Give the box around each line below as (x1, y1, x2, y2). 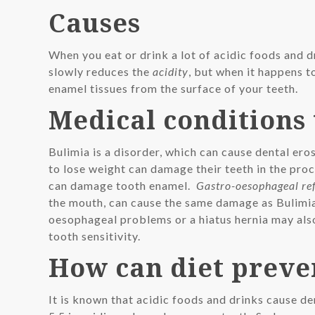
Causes (49, 6, 141, 40)
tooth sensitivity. (49, 229, 147, 243)
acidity (153, 65, 189, 78)
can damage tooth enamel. (49, 179, 197, 192)
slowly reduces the (49, 65, 153, 78)
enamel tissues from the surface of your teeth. (49, 82, 299, 95)
